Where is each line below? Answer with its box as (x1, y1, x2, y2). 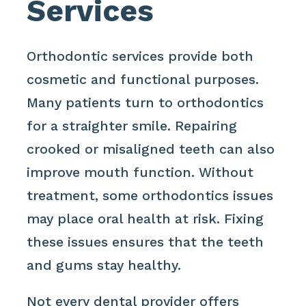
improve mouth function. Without (27, 164, 254, 180)
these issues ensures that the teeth (27, 234, 264, 250)
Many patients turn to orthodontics (27, 94, 264, 111)
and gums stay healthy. (27, 257, 182, 273)
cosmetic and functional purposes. (27, 71, 260, 87)
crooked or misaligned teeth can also (27, 141, 275, 157)
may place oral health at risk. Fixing (27, 210, 264, 227)
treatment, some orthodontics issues (27, 187, 274, 204)
